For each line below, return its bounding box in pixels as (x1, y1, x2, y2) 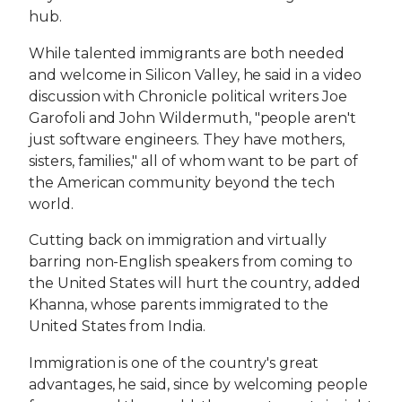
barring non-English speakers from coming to (29, 253, 353, 271)
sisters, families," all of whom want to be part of (29, 152, 358, 170)
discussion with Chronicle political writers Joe (29, 87, 347, 105)
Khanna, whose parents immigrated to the (29, 296, 329, 314)
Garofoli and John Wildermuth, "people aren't (29, 109, 356, 127)
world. (29, 195, 74, 213)
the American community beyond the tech (29, 173, 336, 191)
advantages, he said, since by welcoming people (29, 376, 368, 394)
